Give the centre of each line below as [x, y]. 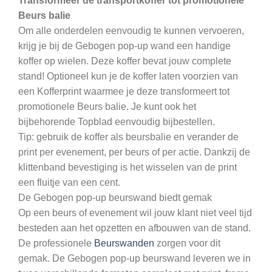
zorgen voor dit [187, 243]
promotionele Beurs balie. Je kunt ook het [107, 106]
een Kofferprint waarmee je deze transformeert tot [124, 91]
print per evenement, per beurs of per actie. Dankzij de [134, 152]
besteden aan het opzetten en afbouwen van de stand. [134, 228]
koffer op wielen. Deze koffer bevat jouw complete [125, 61]
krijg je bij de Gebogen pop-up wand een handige [124, 46]
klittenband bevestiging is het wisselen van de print [127, 167]
